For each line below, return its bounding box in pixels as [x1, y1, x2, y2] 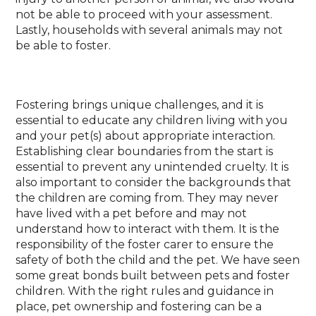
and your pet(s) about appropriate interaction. [16, 129, 276, 142]
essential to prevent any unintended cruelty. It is [16, 160, 289, 174]
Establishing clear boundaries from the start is [16, 145, 274, 158]
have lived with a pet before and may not [16, 207, 248, 220]
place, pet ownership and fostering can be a [16, 300, 262, 313]
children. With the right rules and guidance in [16, 284, 274, 298]
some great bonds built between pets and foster [16, 269, 291, 282]
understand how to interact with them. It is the [16, 222, 280, 236]
